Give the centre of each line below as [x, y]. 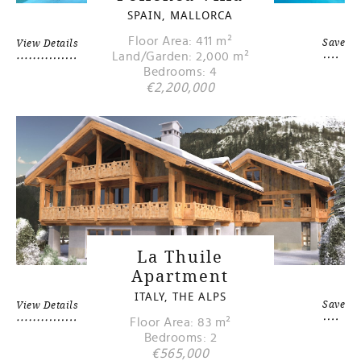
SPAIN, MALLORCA [180, 15]
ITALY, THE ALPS [180, 296]
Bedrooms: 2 [180, 337]
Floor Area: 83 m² [180, 322]
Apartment [180, 276]
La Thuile [180, 256]
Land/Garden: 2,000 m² [180, 56]
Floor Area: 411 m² [180, 41]
